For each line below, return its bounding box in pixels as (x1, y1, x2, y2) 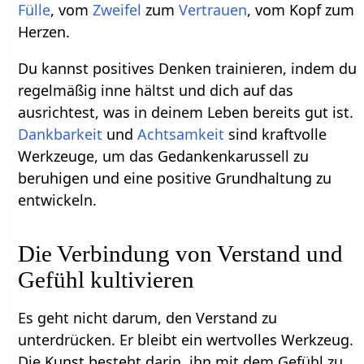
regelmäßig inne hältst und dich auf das (18, 80, 294, 100)
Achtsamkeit (137, 123, 225, 144)
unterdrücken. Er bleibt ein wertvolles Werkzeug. (18, 329, 354, 349)
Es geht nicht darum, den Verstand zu (18, 307, 278, 327)
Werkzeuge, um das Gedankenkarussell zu (18, 145, 310, 166)
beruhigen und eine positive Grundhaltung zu (18, 167, 332, 188)
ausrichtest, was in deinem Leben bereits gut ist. (18, 102, 354, 122)
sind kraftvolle (224, 123, 327, 144)
